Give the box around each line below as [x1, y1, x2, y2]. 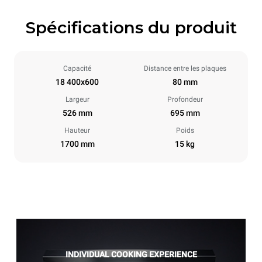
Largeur [65, 95, 89, 104]
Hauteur [64, 126, 90, 135]
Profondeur [167, 95, 203, 104]
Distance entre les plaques [143, 64, 226, 73]
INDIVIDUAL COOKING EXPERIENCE [65, 250, 197, 259]
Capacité [63, 64, 91, 73]
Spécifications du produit [25, 18, 237, 37]
